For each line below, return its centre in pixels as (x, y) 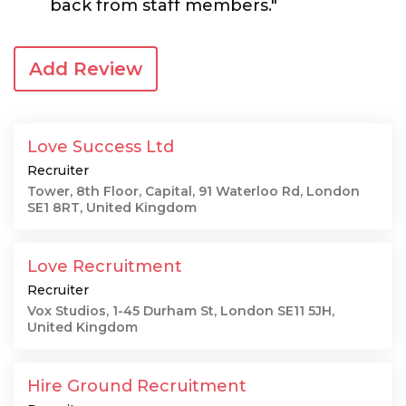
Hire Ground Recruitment (137, 386)
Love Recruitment (105, 266)
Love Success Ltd (101, 147)
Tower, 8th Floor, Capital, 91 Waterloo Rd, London (193, 191)
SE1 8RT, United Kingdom (112, 208)
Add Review (86, 69)
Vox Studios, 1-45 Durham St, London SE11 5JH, (181, 311)
